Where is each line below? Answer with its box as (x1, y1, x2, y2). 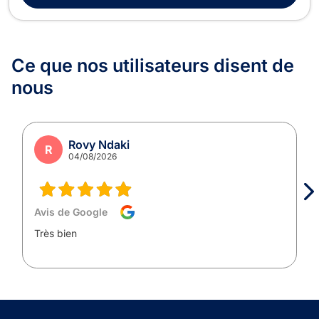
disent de (214, 54, 294, 76)
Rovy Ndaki (68, 137, 130, 152)
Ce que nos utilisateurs (11, 54, 214, 76)
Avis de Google (34, 205, 108, 218)
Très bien (34, 226, 77, 239)
